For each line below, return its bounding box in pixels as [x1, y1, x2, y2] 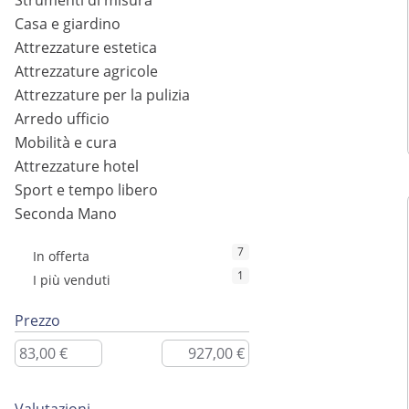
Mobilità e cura [15, 132, 117, 153]
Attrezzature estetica [15, 37, 157, 58]
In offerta [33, 247, 89, 266]
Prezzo [15, 310, 60, 331]
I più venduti [33, 271, 110, 289]
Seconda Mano [15, 204, 117, 225]
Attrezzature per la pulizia [15, 85, 190, 106]
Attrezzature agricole [15, 61, 158, 82]
